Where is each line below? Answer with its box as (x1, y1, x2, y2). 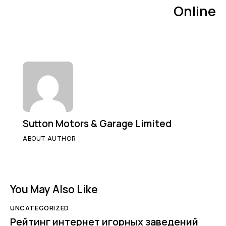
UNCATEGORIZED (10, 203, 69, 212)
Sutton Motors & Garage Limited (23, 117, 172, 130)
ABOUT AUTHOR (23, 134, 76, 143)
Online (174, 1, 216, 20)
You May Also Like (10, 182, 98, 196)
